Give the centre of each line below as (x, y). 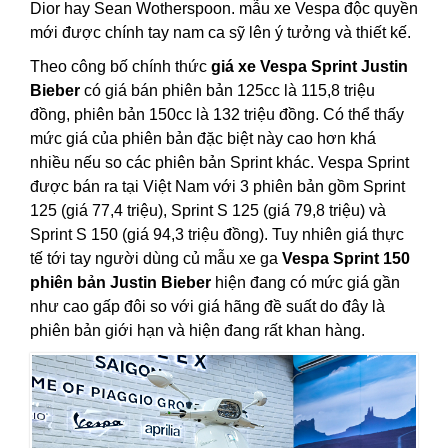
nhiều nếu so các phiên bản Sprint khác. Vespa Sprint (219, 163)
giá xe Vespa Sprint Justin (309, 67)
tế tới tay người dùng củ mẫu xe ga (156, 259)
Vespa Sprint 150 (346, 259)
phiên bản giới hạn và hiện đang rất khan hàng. (199, 331)
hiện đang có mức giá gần (305, 283)
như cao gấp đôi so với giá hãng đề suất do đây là (207, 307)
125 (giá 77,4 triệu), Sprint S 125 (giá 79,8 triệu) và (208, 211)
